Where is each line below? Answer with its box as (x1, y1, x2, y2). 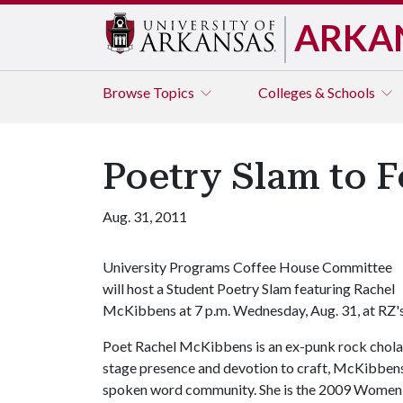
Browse (103, 84, 153, 101)
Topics (153, 84, 197, 101)
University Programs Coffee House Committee (103, 258, 392, 275)
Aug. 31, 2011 (103, 208, 187, 225)
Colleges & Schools (258, 84, 378, 101)
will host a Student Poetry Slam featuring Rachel (103, 280, 395, 297)
